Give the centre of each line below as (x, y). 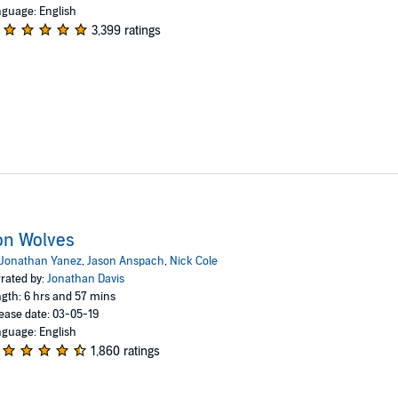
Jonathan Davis (85, 279)
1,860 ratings (125, 351)
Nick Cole (193, 261)
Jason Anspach (125, 261)
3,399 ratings (126, 31)
